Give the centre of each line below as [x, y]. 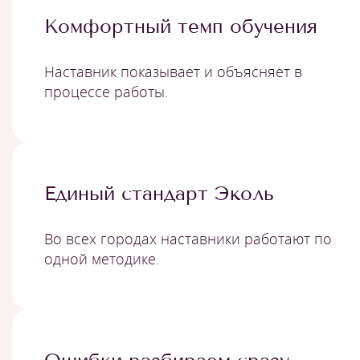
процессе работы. [106, 92]
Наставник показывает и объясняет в [173, 72]
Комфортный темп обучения [181, 26]
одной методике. [102, 259]
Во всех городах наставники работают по [188, 239]
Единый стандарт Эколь [159, 193]
